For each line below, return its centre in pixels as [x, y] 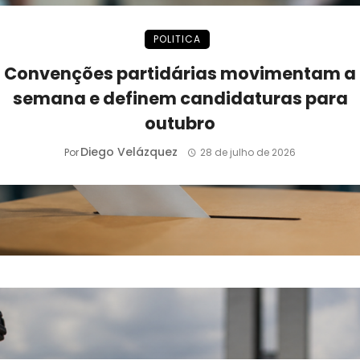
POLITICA [177, 39]
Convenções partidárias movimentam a [180, 73]
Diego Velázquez [129, 151]
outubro [180, 123]
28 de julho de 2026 [247, 152]
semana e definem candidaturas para [180, 98]
